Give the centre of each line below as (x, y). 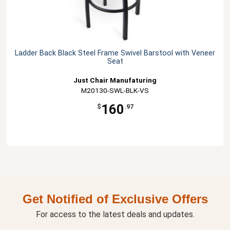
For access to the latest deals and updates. (115, 215)
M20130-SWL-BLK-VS (115, 91)
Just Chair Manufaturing (115, 80)
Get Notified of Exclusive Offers (115, 199)
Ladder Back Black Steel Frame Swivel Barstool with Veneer (115, 53)
